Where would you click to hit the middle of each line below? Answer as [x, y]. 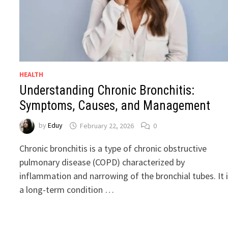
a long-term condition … [67, 190]
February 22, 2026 [107, 125]
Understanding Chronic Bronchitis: [107, 91]
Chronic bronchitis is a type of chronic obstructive [113, 149]
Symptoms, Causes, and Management [115, 106]
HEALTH [32, 75]
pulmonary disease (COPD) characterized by [102, 162]
